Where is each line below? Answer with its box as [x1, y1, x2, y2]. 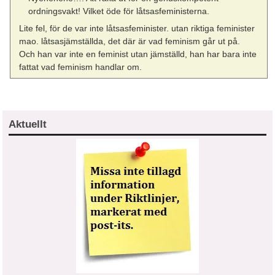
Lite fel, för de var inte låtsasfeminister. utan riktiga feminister [19, 23, 255, 34]
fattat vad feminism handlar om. [19, 62, 142, 72]
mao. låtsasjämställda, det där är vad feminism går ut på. [19, 36, 241, 47]
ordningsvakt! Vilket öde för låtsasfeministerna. [28, 6, 209, 16]
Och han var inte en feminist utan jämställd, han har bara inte [19, 49, 257, 60]
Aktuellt [9, 118, 47, 131]
